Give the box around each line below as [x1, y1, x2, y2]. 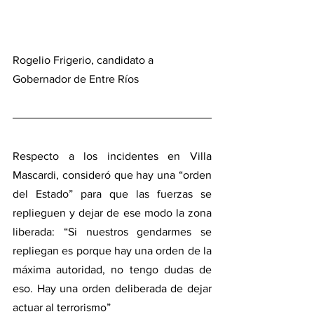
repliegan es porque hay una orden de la [13, 244, 212, 257]
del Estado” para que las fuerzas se [13, 187, 212, 200]
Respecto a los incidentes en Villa [13, 149, 212, 162]
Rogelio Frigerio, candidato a [13, 53, 156, 66]
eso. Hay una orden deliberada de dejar [13, 282, 212, 294]
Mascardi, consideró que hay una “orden [13, 168, 212, 181]
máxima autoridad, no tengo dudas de [13, 263, 212, 275]
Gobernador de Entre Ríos [13, 72, 142, 85]
